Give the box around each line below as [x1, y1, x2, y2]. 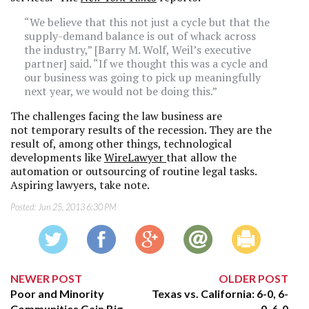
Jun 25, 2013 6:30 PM [38, 201, 117, 212]
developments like [10, 150, 104, 165]
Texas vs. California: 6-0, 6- [152, 287, 289, 300]
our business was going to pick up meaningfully [24, 70, 261, 85]
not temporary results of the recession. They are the [10, 122, 272, 137]
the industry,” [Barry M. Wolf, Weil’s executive [24, 42, 251, 57]
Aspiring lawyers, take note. [10, 177, 150, 192]
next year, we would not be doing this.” [24, 83, 217, 99]
